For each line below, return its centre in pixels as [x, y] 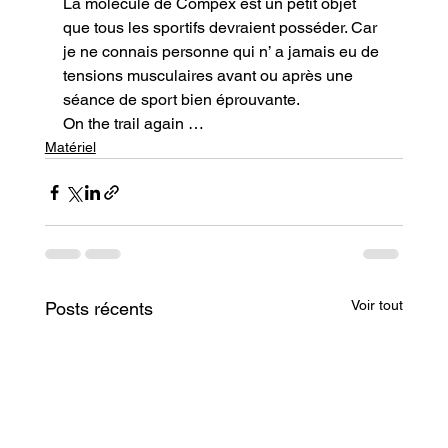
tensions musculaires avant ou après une [209, 76]
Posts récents [98, 309]
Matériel [70, 147]
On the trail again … [133, 124]
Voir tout [377, 305]
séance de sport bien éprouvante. [181, 100]
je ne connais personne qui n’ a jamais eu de [222, 52]
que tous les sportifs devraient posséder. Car [221, 28]
